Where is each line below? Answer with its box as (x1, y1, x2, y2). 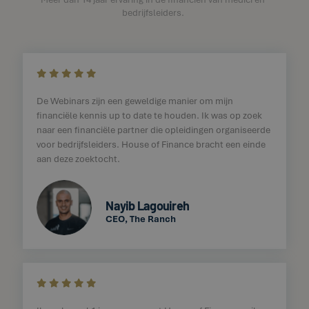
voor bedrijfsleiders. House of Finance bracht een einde (37, 138, 266, 151)
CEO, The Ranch (106, 212, 177, 225)
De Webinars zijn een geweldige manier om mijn (37, 94, 234, 108)
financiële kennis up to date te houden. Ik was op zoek (37, 109, 263, 122)
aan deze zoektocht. (37, 152, 121, 166)
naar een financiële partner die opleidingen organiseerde (37, 123, 271, 137)
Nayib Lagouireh (106, 196, 190, 213)
